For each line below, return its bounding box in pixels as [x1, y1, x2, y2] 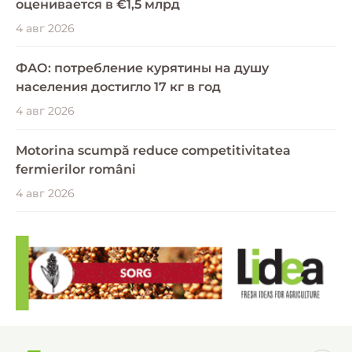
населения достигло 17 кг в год [16, 79, 221, 94]
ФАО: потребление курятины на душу [16, 60, 269, 75]
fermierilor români [16, 161, 136, 177]
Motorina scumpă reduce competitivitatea [16, 142, 291, 158]
